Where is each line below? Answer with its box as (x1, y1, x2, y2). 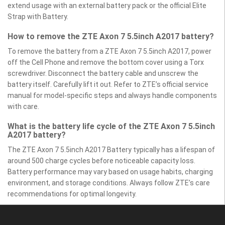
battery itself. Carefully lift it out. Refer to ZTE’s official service (8, 80, 208, 88)
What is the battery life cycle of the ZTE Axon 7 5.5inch (8, 121, 215, 131)
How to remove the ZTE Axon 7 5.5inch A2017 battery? (8, 31, 214, 41)
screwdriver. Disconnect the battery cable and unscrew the (8, 69, 198, 77)
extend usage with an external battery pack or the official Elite (8, 1, 206, 10)
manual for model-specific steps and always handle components (8, 91, 217, 99)
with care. (8, 102, 39, 110)
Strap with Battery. (8, 12, 68, 21)
